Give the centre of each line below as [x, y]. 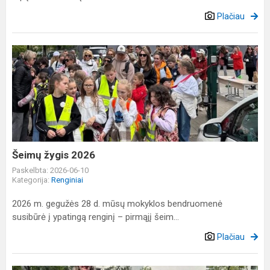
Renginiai [67, 180]
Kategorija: [32, 180]
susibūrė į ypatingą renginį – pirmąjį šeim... [96, 217]
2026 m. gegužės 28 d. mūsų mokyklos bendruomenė [117, 204]
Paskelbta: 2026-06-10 [50, 170]
